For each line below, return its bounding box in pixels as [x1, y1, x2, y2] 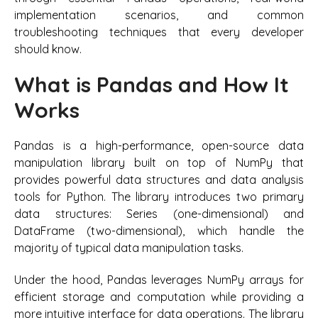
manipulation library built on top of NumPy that [14, 155, 304, 170]
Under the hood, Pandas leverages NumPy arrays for [14, 272, 304, 287]
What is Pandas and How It [14, 70, 289, 98]
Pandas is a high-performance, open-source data [14, 138, 304, 153]
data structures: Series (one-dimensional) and [14, 207, 304, 221]
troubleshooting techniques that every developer [14, 24, 304, 39]
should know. [14, 41, 82, 56]
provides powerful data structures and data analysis [14, 172, 304, 187]
